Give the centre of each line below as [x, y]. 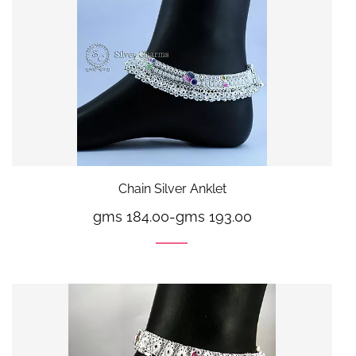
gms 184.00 [131, 216]
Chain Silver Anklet [172, 188]
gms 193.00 [213, 216]
